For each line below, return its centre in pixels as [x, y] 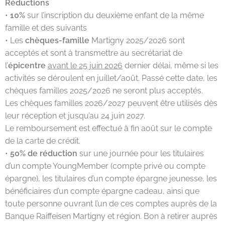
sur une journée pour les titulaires [141, 154]
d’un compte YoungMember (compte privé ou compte [105, 166]
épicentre [27, 66]
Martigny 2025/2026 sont [137, 41]
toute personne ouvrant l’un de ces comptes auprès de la [111, 204]
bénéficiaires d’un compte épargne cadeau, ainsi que [102, 191]
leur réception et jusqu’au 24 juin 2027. [75, 116]
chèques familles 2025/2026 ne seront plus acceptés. [104, 91]
